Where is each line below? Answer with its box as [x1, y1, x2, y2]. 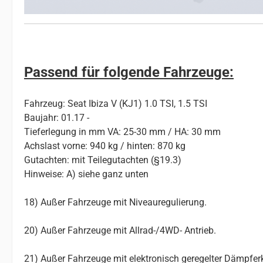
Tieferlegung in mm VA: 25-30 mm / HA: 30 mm [24, 126, 221, 138]
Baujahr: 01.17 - [24, 112, 89, 124]
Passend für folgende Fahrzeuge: [24, 64, 234, 81]
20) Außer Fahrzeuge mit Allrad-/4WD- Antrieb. [24, 225, 216, 237]
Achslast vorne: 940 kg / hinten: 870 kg [24, 140, 186, 152]
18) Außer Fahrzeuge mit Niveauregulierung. [24, 197, 207, 208]
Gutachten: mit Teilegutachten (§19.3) [24, 154, 181, 166]
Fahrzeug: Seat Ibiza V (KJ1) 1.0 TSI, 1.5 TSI [24, 98, 207, 110]
